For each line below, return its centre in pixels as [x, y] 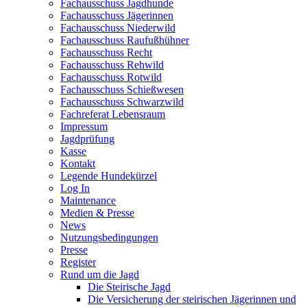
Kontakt [78, 163]
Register [78, 262]
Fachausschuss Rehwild [112, 64]
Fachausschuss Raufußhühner [125, 40]
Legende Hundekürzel [109, 175]
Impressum [84, 126]
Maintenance [88, 200]
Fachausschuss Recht [106, 52]
